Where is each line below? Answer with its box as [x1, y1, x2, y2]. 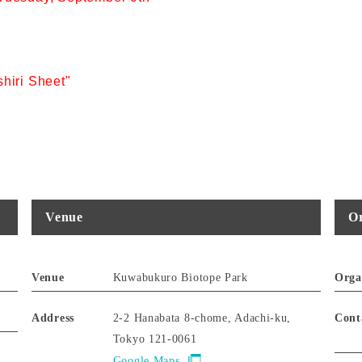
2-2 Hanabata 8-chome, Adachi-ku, [112, 311, 292, 324]
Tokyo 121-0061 [112, 332, 197, 345]
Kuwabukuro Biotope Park [112, 271, 248, 284]
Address [32, 311, 74, 324]
